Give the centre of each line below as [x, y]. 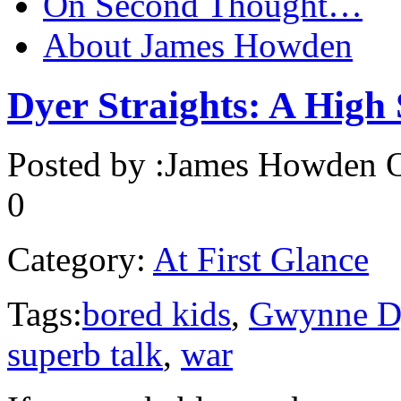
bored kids [157, 314]
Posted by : [86, 165]
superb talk [85, 354]
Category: [77, 260]
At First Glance [261, 260]
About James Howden [198, 45]
